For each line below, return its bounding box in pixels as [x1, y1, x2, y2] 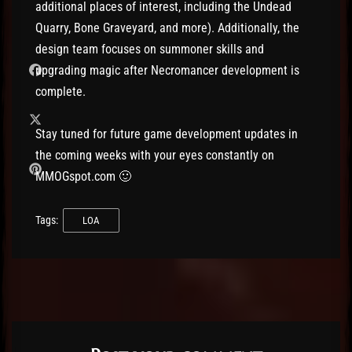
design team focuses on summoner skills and [35, 41, 264, 57]
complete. [35, 83, 86, 99]
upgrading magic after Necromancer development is [35, 62, 299, 78]
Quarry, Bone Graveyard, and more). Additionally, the [35, 20, 299, 35]
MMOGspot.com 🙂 [35, 168, 131, 184]
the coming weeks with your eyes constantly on [35, 147, 274, 163]
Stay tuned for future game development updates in [35, 126, 298, 141]
